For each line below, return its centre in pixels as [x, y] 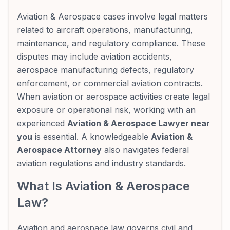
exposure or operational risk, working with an [106, 110]
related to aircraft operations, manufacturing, [105, 30]
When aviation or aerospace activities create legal [113, 97]
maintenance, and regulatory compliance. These [111, 43]
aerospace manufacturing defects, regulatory [106, 70]
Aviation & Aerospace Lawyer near [139, 123]
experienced [42, 123]
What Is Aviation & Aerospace [103, 186]
